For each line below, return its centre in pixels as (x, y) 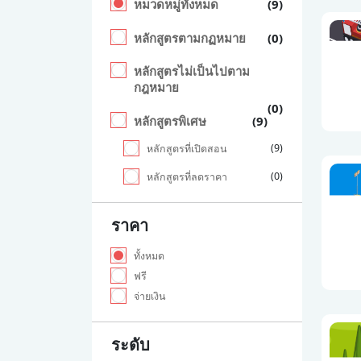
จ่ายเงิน (150, 296)
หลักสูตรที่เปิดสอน (187, 149)
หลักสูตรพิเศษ (170, 121)
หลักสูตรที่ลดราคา (187, 177)
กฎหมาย (156, 87)
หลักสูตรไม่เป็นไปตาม (192, 71)
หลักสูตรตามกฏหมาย (190, 38)
